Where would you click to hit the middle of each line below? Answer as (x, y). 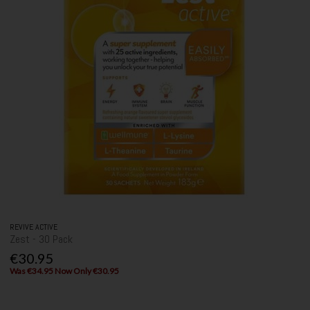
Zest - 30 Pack (42, 239)
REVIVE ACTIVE (34, 227)
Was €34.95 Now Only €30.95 (65, 271)
